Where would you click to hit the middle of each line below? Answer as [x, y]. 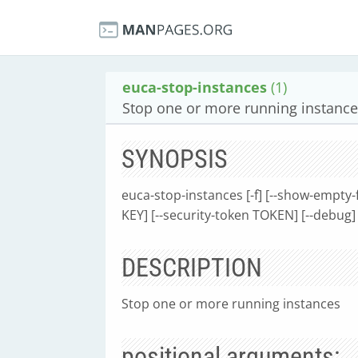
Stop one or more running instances [231, 304]
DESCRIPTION [192, 268]
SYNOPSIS [175, 159]
